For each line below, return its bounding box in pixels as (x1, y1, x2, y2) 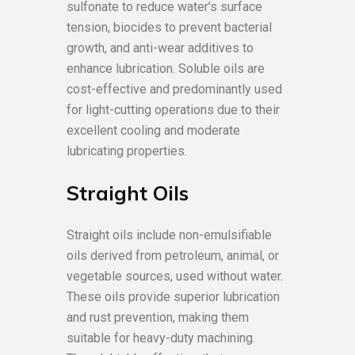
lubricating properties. (67, 143, 187, 158)
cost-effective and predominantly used (67, 82, 282, 97)
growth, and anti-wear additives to (67, 40, 254, 55)
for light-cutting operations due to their (67, 102, 280, 117)
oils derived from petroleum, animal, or (67, 248, 279, 263)
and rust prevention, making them (67, 310, 249, 325)
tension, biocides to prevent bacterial (67, 20, 272, 35)
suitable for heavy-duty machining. (67, 330, 255, 345)
